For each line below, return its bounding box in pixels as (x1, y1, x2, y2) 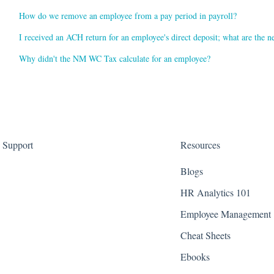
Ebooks (180, 250, 210, 264)
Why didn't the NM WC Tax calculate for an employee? (18, 53, 210, 64)
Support (2, 138, 33, 152)
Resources (180, 138, 221, 152)
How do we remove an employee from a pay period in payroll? (18, 10, 237, 21)
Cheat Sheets (180, 229, 231, 242)
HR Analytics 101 (180, 186, 251, 199)
